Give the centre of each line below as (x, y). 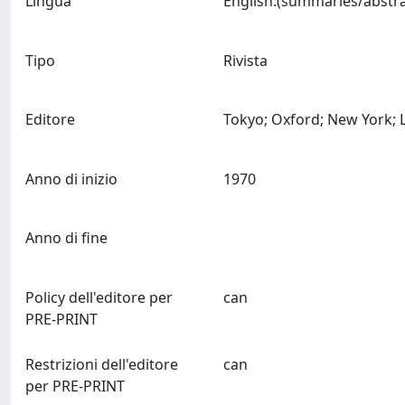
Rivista (245, 60)
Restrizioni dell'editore (102, 364)
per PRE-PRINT (75, 386)
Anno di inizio (71, 179)
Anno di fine (66, 238)
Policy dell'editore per (99, 297)
